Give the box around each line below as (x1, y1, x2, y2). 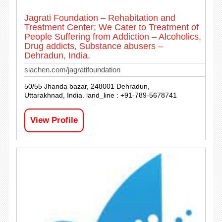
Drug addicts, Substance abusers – (24, 41, 163, 51)
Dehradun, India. (24, 50, 90, 60)
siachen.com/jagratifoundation (24, 65, 120, 74)
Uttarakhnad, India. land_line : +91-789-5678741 (24, 91, 177, 99)
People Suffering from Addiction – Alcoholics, (24, 31, 201, 42)
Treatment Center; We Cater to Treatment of (24, 22, 199, 32)
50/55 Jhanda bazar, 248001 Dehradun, (24, 82, 150, 90)
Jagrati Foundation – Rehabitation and (24, 12, 175, 23)
